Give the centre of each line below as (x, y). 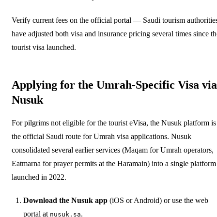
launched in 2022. (39, 177)
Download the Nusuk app (65, 200)
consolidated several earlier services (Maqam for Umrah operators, (113, 150)
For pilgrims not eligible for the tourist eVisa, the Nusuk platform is (114, 123)
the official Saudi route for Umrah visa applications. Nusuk (101, 136)
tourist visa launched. (44, 47)
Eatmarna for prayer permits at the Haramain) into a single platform (114, 163)
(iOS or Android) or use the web (158, 200)
